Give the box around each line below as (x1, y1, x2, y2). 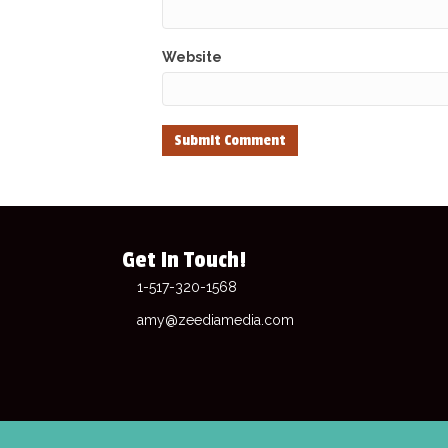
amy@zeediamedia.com (137, 312, 294, 328)
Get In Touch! (122, 247, 246, 273)
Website (162, 49, 222, 65)
